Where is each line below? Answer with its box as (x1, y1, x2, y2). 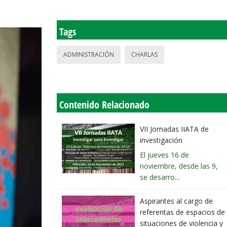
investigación (140, 135, 182, 145)
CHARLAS (131, 50, 158, 59)
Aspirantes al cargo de (140, 196, 213, 206)
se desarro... (140, 172, 179, 182)
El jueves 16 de (140, 150, 189, 160)
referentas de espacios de (140, 207, 225, 217)
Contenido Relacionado (59, 98, 149, 112)
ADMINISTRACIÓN (63, 50, 114, 59)
